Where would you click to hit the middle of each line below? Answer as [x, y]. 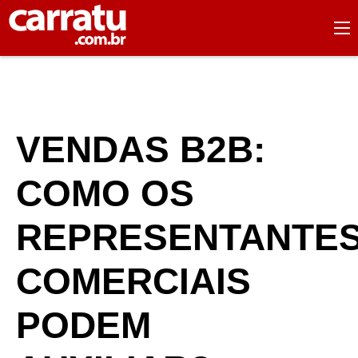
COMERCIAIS [133, 281]
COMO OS [105, 193]
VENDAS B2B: [141, 149]
